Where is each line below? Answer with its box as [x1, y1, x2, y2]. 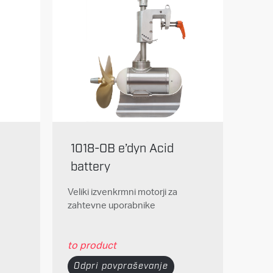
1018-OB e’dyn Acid [70, 141, 174, 157]
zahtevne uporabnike [67, 199, 155, 211]
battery [70, 159, 110, 175]
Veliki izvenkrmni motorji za [67, 186, 177, 198]
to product [67, 238, 116, 251]
